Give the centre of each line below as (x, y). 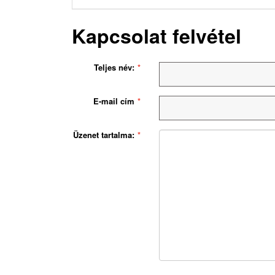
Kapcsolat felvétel (157, 35)
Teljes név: (114, 67)
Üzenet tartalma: (104, 134)
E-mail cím (114, 101)
